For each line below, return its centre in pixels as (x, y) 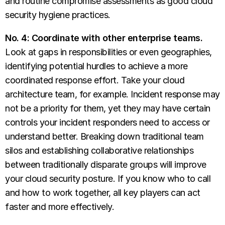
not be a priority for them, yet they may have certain (108, 108)
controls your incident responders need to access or (107, 123)
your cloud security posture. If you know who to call (108, 179)
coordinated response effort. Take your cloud (95, 80)
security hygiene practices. (59, 15)
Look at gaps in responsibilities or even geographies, (108, 52)
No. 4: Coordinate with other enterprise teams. (104, 38)
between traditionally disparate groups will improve (106, 165)
